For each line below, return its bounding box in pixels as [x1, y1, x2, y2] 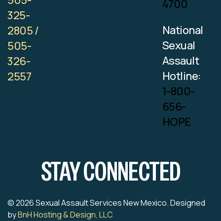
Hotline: [162, 69, 201, 84]
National [162, 23, 203, 38]
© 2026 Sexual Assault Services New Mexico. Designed [7, 197, 205, 209]
